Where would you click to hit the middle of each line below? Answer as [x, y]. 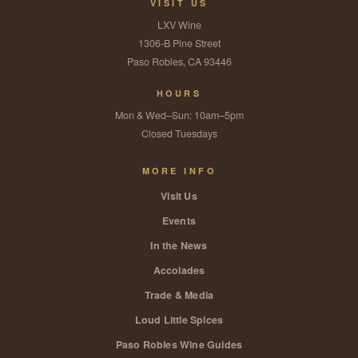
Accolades [179, 270]
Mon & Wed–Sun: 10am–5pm [179, 115]
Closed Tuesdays [179, 133]
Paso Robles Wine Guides [179, 344]
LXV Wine [179, 25]
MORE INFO [179, 171]
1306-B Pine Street [179, 43]
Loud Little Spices [179, 320]
